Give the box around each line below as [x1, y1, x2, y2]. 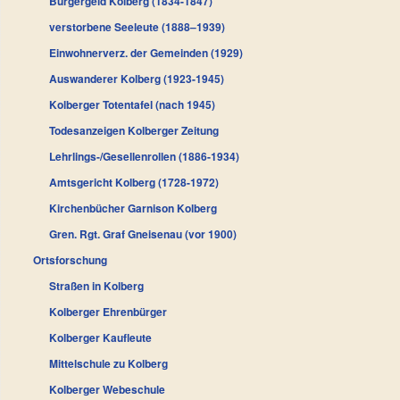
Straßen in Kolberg [49, 277, 144, 294]
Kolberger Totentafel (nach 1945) [49, 96, 215, 112]
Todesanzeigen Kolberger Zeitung [49, 121, 219, 138]
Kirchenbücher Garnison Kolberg [49, 199, 217, 216]
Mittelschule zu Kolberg [49, 354, 168, 371]
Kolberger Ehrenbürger [49, 303, 167, 320]
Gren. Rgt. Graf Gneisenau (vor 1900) [49, 225, 237, 242]
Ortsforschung [33, 251, 107, 268]
